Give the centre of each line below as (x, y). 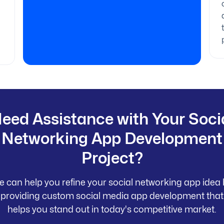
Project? (112, 158)
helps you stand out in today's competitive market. (112, 209)
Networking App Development (112, 138)
